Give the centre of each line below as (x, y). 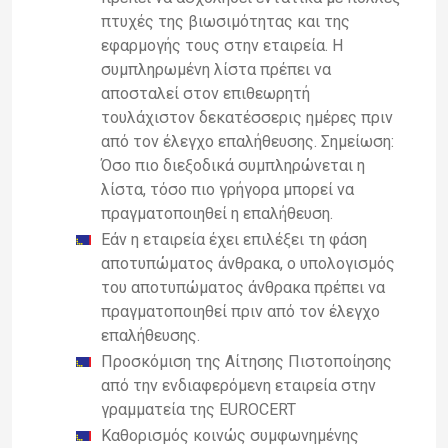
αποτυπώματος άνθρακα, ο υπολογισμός (248, 263)
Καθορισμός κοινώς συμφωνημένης (230, 435)
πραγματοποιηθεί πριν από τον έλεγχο (240, 311)
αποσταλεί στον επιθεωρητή (205, 93)
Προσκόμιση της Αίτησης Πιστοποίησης (246, 361)
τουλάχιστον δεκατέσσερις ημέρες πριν (247, 117)
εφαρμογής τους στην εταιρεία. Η (222, 45)
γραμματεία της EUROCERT (198, 409)
